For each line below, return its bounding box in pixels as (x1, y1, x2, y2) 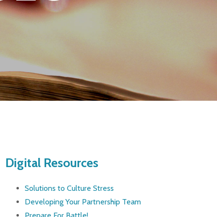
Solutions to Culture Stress (24, 184, 114, 193)
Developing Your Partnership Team (24, 197, 141, 207)
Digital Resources (5, 155, 98, 170)
